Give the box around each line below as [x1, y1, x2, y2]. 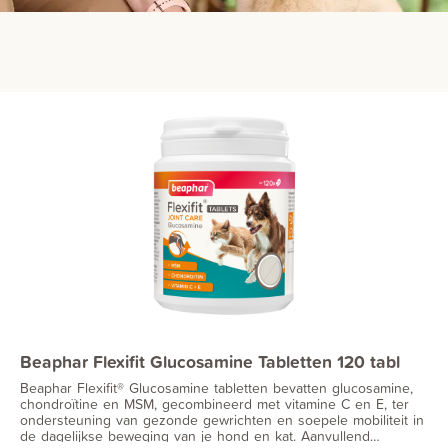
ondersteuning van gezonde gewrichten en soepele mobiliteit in [20, 409, 424, 429]
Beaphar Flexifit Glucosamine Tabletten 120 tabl [20, 349, 400, 374]
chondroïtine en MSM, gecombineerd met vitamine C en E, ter [20, 393, 409, 413]
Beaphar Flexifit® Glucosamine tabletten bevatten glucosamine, [20, 377, 413, 397]
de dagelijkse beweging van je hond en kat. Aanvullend [20, 425, 370, 445]
